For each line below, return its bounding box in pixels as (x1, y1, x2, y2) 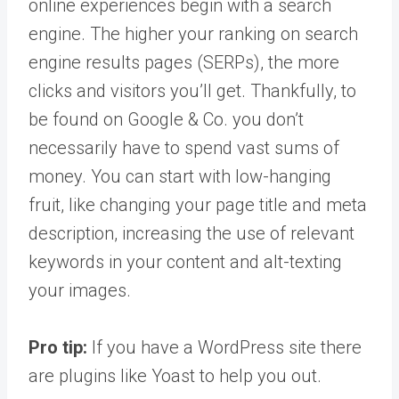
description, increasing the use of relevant (28, 223, 354, 244)
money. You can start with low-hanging (28, 166, 331, 187)
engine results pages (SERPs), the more (28, 52, 339, 73)
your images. (28, 280, 131, 301)
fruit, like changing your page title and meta (28, 194, 367, 216)
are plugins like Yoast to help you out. (28, 365, 326, 387)
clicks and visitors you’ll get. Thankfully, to (28, 80, 356, 102)
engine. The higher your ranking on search (28, 23, 358, 45)
